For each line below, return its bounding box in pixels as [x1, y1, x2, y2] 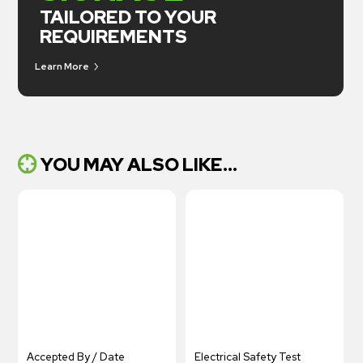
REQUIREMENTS [39, 24, 187, 49]
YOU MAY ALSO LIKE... [41, 152, 238, 177]
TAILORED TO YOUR [39, 5, 216, 30]
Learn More [34, 59, 89, 73]
